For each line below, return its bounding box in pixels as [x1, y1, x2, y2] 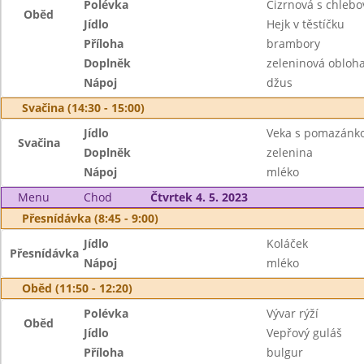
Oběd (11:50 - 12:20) [22, 280, 132, 296]
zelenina [266, 145, 313, 160]
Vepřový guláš [266, 325, 342, 340]
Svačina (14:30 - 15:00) [22, 100, 145, 115]
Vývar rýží [266, 305, 318, 321]
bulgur [266, 344, 303, 360]
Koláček [266, 236, 308, 251]
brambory [266, 36, 320, 51]
